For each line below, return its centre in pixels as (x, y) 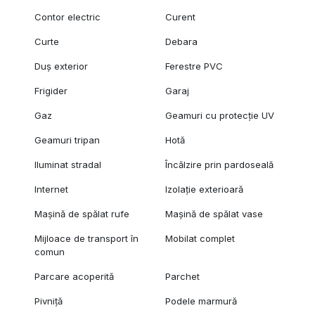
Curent (181, 17)
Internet (51, 189)
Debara (182, 42)
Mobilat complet (200, 239)
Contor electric (67, 17)
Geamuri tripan (67, 140)
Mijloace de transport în (86, 239)
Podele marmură (201, 301)
